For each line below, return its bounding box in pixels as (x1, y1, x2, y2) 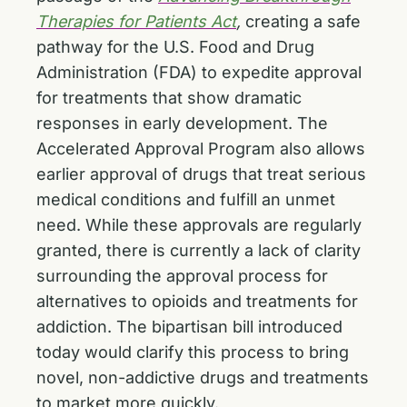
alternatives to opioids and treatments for (36, 292, 358, 311)
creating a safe (241, 12, 361, 31)
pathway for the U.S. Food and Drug (36, 37, 314, 56)
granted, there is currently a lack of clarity (36, 241, 361, 260)
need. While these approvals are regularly (36, 215, 362, 234)
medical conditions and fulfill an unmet (36, 190, 335, 209)
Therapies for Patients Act (36, 12, 236, 31)
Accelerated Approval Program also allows (36, 139, 365, 158)
